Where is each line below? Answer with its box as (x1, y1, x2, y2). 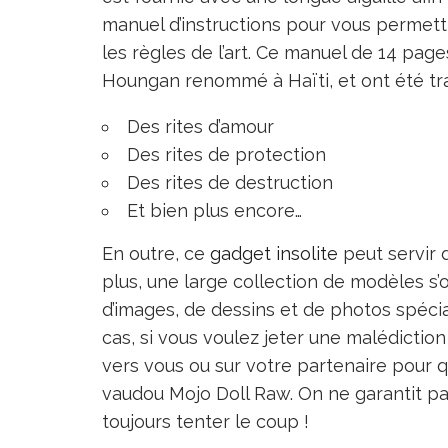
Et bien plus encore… (127, 199, 302, 221)
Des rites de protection (127, 143, 326, 165)
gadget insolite (210, 242, 338, 264)
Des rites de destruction (127, 171, 333, 193)
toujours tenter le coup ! (102, 410, 309, 432)
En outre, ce (102, 242, 210, 264)
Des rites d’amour (127, 115, 274, 137)
